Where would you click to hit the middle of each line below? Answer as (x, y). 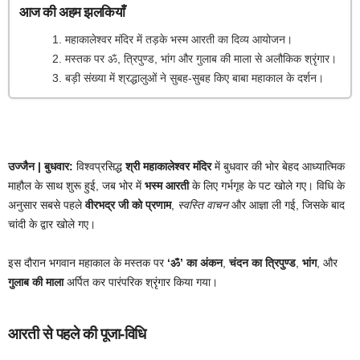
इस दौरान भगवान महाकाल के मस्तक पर (88, 263)
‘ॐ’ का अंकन (195, 263)
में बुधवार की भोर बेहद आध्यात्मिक (278, 167)
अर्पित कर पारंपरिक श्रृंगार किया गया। (141, 282)
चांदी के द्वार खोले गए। (52, 225)
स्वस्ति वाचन (203, 205)
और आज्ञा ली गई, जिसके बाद (286, 205)
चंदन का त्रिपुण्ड (262, 263)
